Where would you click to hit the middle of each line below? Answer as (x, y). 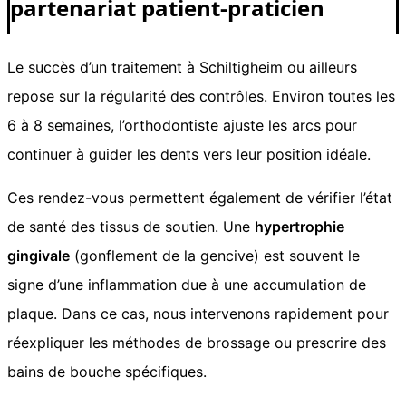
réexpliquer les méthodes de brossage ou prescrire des (197, 342)
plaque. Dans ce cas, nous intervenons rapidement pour (198, 313)
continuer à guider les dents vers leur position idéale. (189, 154)
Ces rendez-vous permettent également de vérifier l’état (200, 197)
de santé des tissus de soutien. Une (131, 226)
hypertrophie (300, 226)
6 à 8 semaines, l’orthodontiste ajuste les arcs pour (182, 125)
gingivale (39, 255)
